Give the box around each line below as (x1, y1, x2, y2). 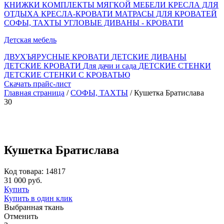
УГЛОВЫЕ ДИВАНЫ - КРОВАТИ (63, 18, 183, 27)
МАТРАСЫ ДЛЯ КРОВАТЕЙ (115, 9, 217, 18)
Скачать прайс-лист (4, 79, 71, 88)
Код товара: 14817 (4, 166, 65, 175)
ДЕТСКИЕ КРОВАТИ (4, 61, 83, 70)
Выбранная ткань (4, 202, 63, 211)
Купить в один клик (4, 193, 72, 202)
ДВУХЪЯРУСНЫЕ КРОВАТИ (4, 52, 111, 61)
